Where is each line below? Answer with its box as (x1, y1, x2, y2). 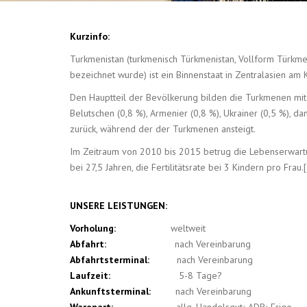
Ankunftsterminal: (70, 285, 175, 297)
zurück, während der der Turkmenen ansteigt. (70, 123, 256, 135)
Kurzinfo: (70, 30, 110, 42)
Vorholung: (70, 222, 116, 234)
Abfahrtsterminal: (70, 254, 177, 266)
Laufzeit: (70, 269, 179, 282)
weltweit (116, 222, 206, 234)
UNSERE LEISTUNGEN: (70, 199, 167, 212)
